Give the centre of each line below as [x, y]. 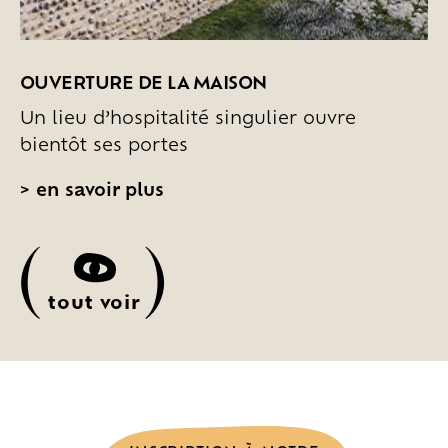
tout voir [95, 301]
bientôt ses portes [104, 143]
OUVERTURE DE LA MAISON [143, 81]
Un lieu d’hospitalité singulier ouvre [188, 116]
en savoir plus [97, 188]
